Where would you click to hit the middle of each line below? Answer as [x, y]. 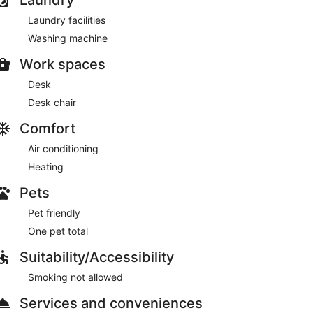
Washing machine [68, 38]
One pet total [58, 231]
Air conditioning [63, 148]
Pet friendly [54, 212]
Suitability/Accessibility [97, 257]
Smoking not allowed [75, 277]
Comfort [48, 128]
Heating [46, 166]
